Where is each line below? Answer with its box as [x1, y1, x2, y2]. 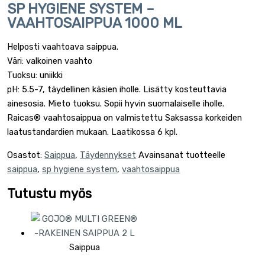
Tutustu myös [7, 186, 92, 201]
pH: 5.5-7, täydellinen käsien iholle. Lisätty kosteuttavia [7, 84, 227, 95]
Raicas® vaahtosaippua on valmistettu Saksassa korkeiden [7, 112, 243, 124]
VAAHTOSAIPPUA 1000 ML [7, 15, 183, 32]
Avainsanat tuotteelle [138, 149, 226, 160]
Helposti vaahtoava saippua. [7, 41, 119, 53]
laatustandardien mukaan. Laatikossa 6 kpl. [7, 127, 178, 138]
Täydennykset [80, 149, 137, 160]
